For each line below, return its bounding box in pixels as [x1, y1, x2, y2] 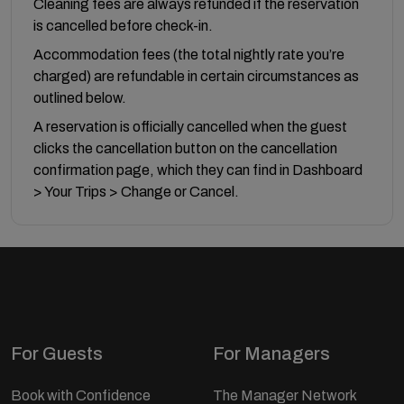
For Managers [213, 344, 330, 363]
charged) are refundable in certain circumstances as [33, 69, 359, 84]
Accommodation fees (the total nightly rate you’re [33, 47, 344, 62]
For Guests [11, 344, 103, 363]
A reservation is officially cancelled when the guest [33, 119, 347, 134]
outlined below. [33, 90, 126, 106]
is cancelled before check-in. [33, 18, 213, 33]
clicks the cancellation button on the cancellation [33, 141, 337, 156]
